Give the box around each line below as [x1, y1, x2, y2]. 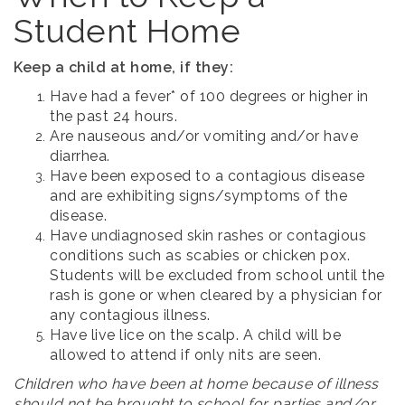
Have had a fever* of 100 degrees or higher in [50, 88, 369, 106]
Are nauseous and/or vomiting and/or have [50, 127, 358, 146]
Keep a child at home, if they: [14, 59, 233, 77]
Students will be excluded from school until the [50, 267, 385, 285]
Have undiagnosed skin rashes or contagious [50, 227, 366, 245]
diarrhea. [50, 147, 110, 165]
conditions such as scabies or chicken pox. [50, 247, 350, 265]
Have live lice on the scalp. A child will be [50, 326, 341, 344]
